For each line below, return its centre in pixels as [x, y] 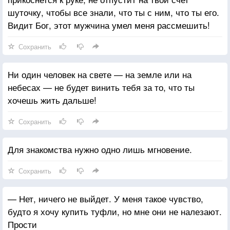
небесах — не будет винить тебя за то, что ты [101, 87]
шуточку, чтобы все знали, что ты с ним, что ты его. [113, 12]
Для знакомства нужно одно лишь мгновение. [100, 149]
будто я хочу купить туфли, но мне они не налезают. [115, 211]
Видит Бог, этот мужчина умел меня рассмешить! [109, 25]
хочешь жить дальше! [52, 100]
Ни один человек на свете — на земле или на [100, 74]
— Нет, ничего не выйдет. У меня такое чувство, [106, 198]
